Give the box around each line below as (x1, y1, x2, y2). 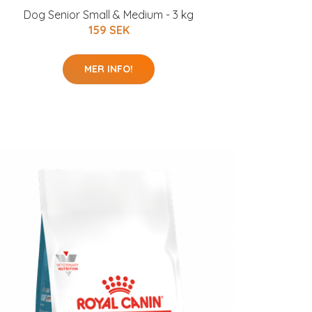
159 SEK (88, 23, 130, 38)
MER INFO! (84, 63, 133, 76)
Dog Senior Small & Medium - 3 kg (24, 8, 194, 22)
